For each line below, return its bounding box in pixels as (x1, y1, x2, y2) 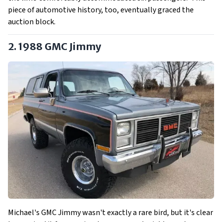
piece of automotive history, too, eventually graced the (8, 4, 194, 15)
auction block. (8, 16, 55, 27)
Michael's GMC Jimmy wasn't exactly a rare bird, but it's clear (8, 207, 213, 218)
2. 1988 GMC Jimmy (8, 40, 103, 53)
